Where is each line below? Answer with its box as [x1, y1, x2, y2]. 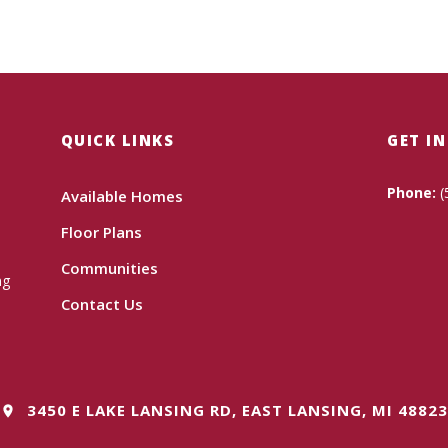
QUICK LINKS [60, 130, 175, 151]
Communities [60, 258, 158, 279]
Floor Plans [60, 222, 142, 243]
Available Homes [60, 186, 183, 207]
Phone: [387, 183, 437, 203]
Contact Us [60, 294, 143, 315]
